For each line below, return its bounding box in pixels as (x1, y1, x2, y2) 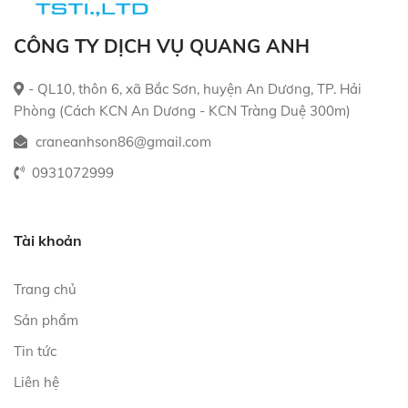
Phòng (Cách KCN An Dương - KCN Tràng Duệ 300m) (14, 101, 351, 119)
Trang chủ (14, 280, 76, 298)
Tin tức (14, 342, 56, 360)
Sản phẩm (14, 311, 78, 329)
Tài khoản (14, 230, 82, 250)
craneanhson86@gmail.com (32, 132, 211, 150)
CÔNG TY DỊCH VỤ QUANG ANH (14, 33, 310, 57)
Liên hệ (14, 372, 59, 391)
